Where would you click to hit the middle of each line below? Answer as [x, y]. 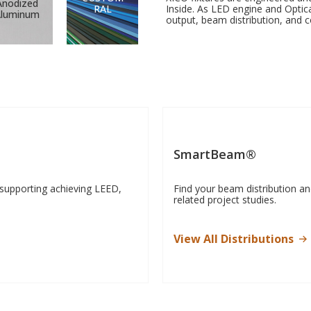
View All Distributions [234, 239]
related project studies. [225, 200]
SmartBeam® [215, 154]
